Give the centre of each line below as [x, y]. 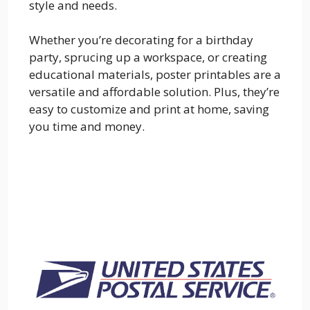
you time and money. [87, 126]
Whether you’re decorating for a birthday [141, 40]
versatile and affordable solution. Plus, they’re [154, 92]
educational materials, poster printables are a [155, 74]
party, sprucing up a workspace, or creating [148, 57]
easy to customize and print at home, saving [149, 109]
